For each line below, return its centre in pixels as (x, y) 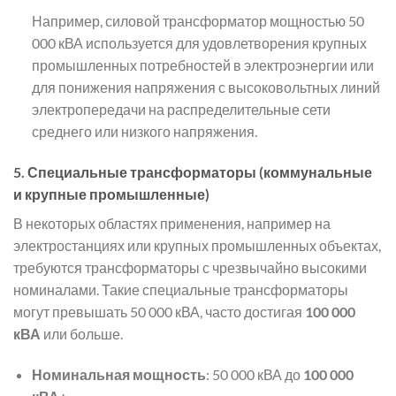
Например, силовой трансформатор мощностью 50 (198, 21)
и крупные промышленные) (111, 194)
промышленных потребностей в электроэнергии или (202, 65)
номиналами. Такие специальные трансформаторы (181, 289)
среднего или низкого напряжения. (144, 132)
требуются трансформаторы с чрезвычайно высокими (190, 267)
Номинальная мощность (118, 374)
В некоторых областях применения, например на (172, 223)
